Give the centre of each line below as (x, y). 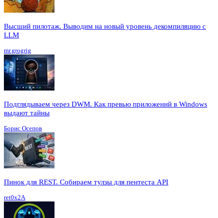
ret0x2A (15, 198)
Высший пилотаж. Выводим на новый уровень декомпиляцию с (105, 27)
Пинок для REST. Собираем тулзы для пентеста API (86, 182)
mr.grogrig (18, 51)
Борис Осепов (23, 128)
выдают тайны (27, 113)
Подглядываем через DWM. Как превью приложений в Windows (106, 104)
